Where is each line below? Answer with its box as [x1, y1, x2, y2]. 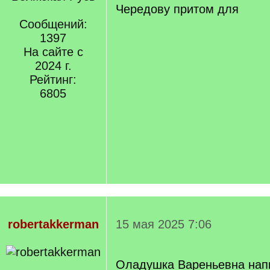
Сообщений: [19, 17, 87, 31]
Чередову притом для [116, 2, 239, 16]
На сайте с [23, 45, 83, 58]
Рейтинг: [30, 73, 77, 86]
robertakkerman [7, 218, 99, 231]
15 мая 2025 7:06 [116, 218, 212, 231]
